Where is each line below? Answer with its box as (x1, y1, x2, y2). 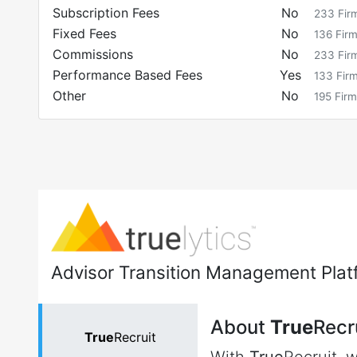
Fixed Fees (53, 25, 116, 41)
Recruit (113, 329, 156, 345)
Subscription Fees (53, 5, 159, 21)
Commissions (53, 46, 133, 62)
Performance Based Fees (53, 67, 202, 83)
